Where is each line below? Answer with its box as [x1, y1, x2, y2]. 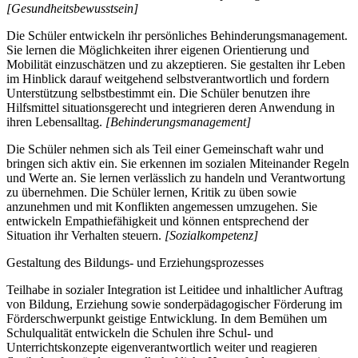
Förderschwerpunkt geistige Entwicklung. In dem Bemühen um [6, 312, 327, 326]
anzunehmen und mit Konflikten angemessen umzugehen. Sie [6, 200, 317, 214]
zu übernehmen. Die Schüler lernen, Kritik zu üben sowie [6, 185, 296, 200]
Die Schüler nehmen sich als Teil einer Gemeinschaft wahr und [6, 142, 324, 157]
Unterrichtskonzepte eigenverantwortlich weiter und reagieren [6, 340, 317, 355]
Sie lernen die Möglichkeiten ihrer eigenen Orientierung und [6, 43, 309, 58]
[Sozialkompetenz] [165, 229, 258, 243]
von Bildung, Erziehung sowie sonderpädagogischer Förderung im [6, 297, 342, 312]
